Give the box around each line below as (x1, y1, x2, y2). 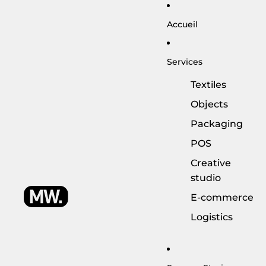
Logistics (191, 211, 233, 223)
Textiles (191, 79, 227, 90)
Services (167, 56, 203, 67)
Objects (191, 99, 229, 110)
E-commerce (191, 192, 254, 203)
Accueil (167, 18, 198, 30)
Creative (191, 157, 232, 169)
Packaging (191, 118, 243, 129)
